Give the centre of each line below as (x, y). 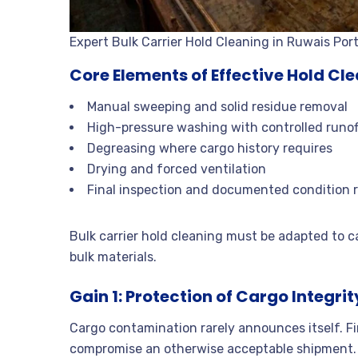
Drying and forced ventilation (177, 169)
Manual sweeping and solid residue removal (217, 107)
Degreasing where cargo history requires (210, 149)
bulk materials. (113, 257)
